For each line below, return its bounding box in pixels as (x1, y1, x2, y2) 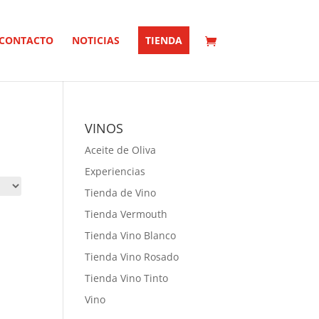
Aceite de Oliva (85, 143, 157, 157)
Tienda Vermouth (85, 207, 168, 221)
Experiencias (85, 164, 146, 178)
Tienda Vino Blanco (85, 229, 177, 242)
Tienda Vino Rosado (85, 250, 179, 263)
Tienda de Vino (85, 186, 157, 199)
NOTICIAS (71, 33, 120, 47)
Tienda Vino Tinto (85, 271, 169, 285)
